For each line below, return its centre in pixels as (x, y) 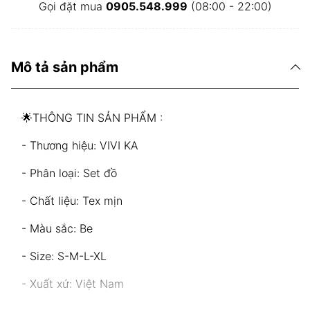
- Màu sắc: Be (57, 228)
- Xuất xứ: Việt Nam (73, 284)
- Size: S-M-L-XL (64, 256)
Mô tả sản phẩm (65, 67)
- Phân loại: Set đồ (69, 173)
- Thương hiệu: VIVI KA (80, 145)
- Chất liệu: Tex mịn (72, 201)
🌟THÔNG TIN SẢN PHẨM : (92, 118)
